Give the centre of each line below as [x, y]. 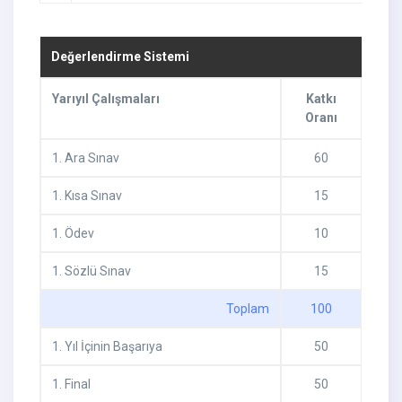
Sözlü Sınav [96, 271]
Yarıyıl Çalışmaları [105, 99]
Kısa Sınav [92, 196]
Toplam [248, 309]
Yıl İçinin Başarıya [112, 347]
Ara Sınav [90, 158]
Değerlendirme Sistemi [120, 57]
